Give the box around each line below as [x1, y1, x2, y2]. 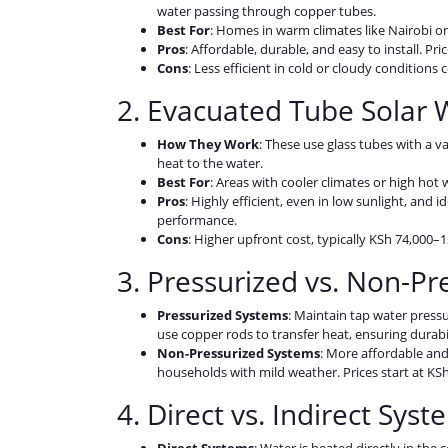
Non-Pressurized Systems [157, 344, 320, 363]
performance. [157, 211, 237, 230]
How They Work [157, 135, 259, 154]
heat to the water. [157, 154, 263, 173]
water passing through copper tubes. [157, 2, 376, 21]
